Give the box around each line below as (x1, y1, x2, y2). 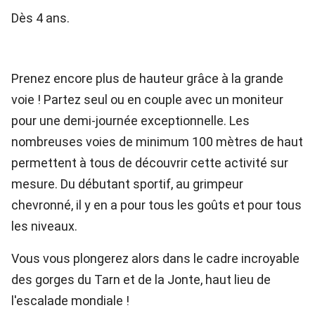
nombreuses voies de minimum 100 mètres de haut (11, 134, 303, 149)
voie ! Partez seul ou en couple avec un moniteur (11, 92, 283, 107)
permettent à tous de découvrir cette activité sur (11, 155, 288, 170)
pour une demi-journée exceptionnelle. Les (11, 113, 250, 128)
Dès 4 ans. (11, 11, 70, 25)
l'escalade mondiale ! (11, 293, 129, 308)
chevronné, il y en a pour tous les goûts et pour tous (11, 198, 302, 212)
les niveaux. (11, 219, 77, 233)
